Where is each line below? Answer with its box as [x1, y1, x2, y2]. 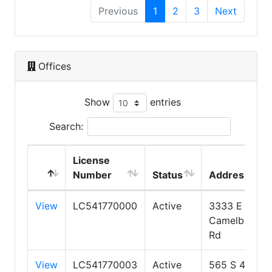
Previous [98, 4, 138, 17]
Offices [38, 59, 71, 72]
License [73, 154, 110, 166]
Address [209, 168, 250, 181]
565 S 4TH [209, 258, 259, 271]
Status [152, 168, 183, 181]
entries [146, 95, 181, 108]
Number [73, 168, 112, 181]
